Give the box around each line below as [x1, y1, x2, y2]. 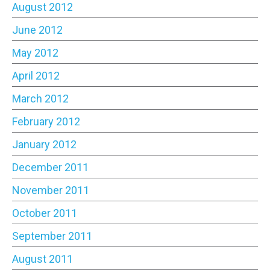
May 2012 [12, 46, 58, 59]
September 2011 [12, 229, 92, 242]
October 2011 [12, 206, 77, 219]
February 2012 [12, 115, 80, 128]
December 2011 [12, 160, 89, 174]
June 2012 [12, 23, 63, 36]
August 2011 [12, 252, 73, 265]
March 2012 [12, 92, 69, 105]
